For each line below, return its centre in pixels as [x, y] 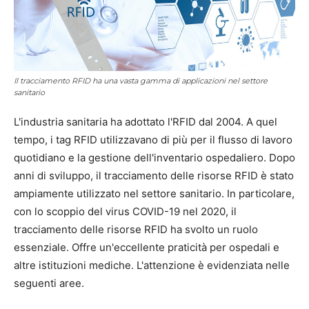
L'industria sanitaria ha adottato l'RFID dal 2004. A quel [146, 121]
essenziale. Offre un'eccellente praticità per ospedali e [147, 247]
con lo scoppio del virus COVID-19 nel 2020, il [125, 211]
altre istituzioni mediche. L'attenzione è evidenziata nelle [152, 265]
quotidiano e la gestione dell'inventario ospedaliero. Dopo [154, 157]
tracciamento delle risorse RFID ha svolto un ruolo [136, 229]
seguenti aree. [49, 283]
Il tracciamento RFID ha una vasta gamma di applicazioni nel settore [141, 80]
